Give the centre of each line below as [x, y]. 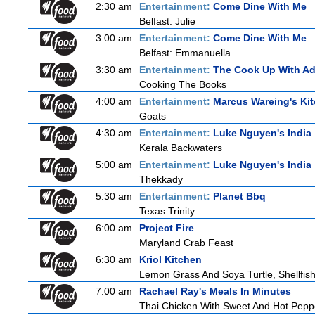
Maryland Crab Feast [186, 243]
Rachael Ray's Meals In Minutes [215, 291]
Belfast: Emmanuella [185, 53]
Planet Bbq [239, 196]
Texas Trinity [167, 211]
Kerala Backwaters [181, 148]
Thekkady [161, 179]
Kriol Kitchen [171, 259]
